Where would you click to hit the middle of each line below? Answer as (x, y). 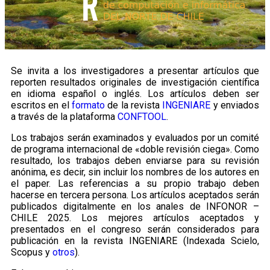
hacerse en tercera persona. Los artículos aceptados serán (135, 195)
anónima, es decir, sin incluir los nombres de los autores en (135, 172)
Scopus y (32, 252)
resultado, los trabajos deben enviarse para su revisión (135, 160)
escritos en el (41, 105)
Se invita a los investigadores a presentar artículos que (135, 71)
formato (88, 105)
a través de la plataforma (64, 116)
